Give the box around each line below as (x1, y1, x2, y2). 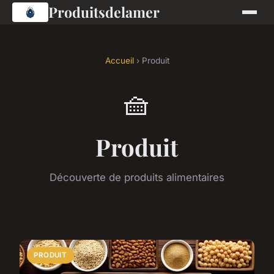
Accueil (105, 56, 134, 65)
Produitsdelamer (48, 2, 160, 21)
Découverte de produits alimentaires (50, 171, 224, 183)
